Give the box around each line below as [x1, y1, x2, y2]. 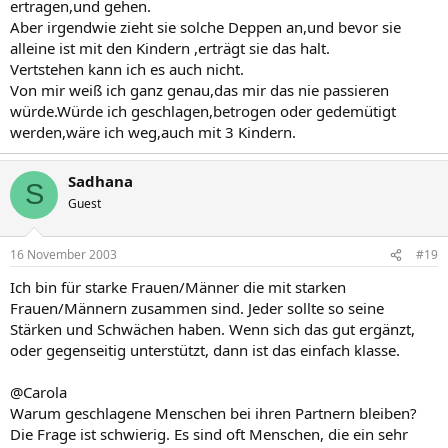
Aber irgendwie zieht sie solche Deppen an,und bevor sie [10, 16, 401, 37]
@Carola [10, 382, 67, 402]
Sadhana [68, 170, 133, 191]
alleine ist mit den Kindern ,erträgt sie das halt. [10, 37, 330, 58]
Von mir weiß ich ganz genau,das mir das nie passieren [10, 79, 389, 100]
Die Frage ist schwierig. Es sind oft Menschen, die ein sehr [10, 424, 408, 444]
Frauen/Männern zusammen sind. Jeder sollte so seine [10, 298, 384, 318]
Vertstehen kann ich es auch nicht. [10, 58, 244, 79]
